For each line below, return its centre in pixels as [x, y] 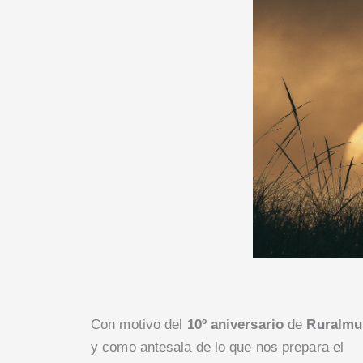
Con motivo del [139, 325]
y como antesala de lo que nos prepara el [218, 348]
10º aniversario [235, 325]
